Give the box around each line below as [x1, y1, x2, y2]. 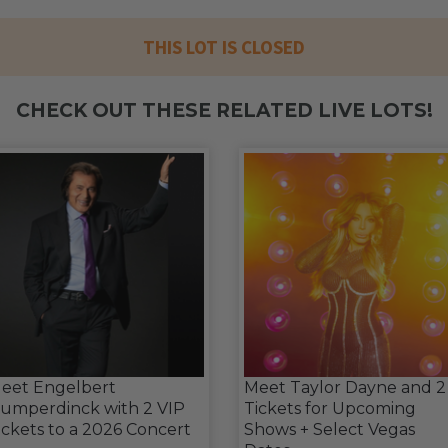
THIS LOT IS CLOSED [143, 35, 305, 59]
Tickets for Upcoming [244, 399, 416, 418]
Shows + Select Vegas [244, 420, 415, 439]
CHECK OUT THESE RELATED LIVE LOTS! [15, 99, 433, 122]
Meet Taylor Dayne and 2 [244, 378, 446, 397]
